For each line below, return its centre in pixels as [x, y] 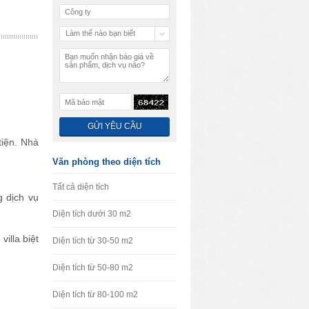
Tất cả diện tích [81, 187]
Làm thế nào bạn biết [100, 33]
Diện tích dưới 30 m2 [92, 214]
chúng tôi [81, 46]
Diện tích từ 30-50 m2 [93, 241]
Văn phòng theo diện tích [107, 162]
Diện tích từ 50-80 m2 [93, 268]
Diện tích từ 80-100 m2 [95, 295]
